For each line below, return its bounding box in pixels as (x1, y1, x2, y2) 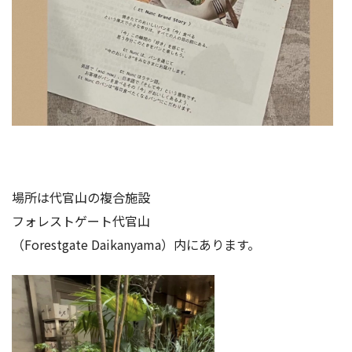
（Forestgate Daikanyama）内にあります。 (12, 235, 260, 255)
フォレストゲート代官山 (12, 211, 150, 231)
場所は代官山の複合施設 (12, 188, 150, 207)
